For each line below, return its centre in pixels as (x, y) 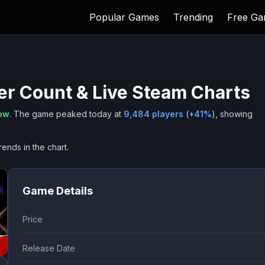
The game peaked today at (67, 114)
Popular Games (124, 17)
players (167, 114)
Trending (193, 17)
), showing (232, 114)
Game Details (57, 191)
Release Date (49, 248)
